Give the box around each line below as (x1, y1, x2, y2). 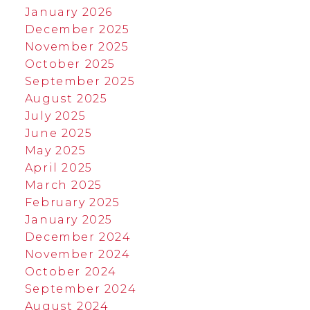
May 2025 (24, 144, 86, 158)
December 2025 (24, 23, 130, 37)
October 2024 (24, 265, 118, 279)
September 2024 (24, 282, 137, 296)
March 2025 (24, 179, 102, 192)
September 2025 (24, 75, 136, 89)
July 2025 (24, 109, 86, 123)
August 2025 (24, 92, 108, 106)
